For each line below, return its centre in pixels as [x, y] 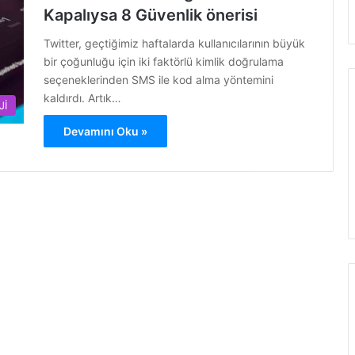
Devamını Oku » [105, 131]
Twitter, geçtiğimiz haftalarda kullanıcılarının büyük [174, 43]
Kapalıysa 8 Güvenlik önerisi [151, 15]
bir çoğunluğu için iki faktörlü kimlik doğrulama [164, 61]
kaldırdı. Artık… [82, 98]
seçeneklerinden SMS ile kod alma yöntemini [158, 80]
